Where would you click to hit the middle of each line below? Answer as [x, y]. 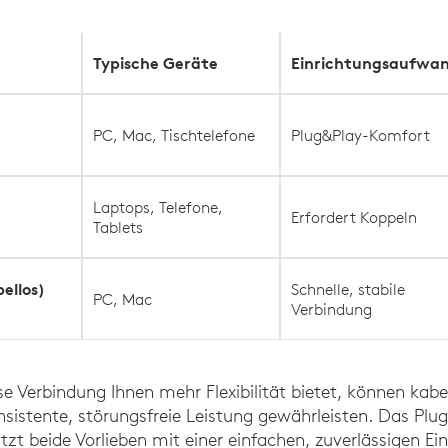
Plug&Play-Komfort [361, 135]
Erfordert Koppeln [354, 217]
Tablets [118, 227]
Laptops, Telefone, [158, 207]
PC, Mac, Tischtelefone [174, 135]
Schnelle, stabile [348, 289]
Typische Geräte [156, 63]
